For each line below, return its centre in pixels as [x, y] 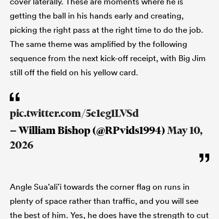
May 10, [185, 131]
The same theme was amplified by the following [99, 44]
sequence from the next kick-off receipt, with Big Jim [108, 58]
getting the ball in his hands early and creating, [97, 16]
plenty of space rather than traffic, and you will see [104, 201]
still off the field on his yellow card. [74, 72]
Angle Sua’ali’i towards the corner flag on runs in [100, 187]
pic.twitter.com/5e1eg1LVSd [74, 113]
